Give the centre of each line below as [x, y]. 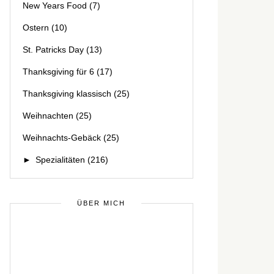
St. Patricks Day [53, 50]
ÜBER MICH [101, 203]
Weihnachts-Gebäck [62, 138]
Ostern [36, 28]
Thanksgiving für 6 [58, 72]
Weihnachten [48, 116]
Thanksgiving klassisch [67, 94]
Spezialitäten [60, 160]
